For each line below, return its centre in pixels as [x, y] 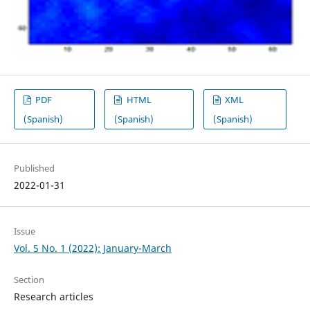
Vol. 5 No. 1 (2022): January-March [92, 248]
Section [29, 280]
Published [34, 168]
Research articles [53, 297]
